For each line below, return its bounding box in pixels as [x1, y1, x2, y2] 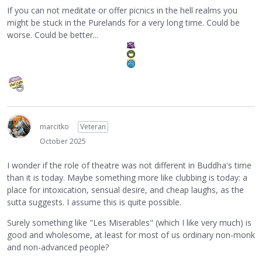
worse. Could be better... [7, 29, 98, 40]
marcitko [40, 122, 69, 132]
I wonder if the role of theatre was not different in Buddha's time [7, 159, 251, 171]
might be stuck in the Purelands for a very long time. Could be [7, 16, 240, 28]
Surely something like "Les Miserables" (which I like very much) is [7, 216, 251, 228]
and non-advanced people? [7, 241, 109, 253]
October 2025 [40, 136, 86, 147]
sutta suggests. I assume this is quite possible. [7, 196, 181, 208]
